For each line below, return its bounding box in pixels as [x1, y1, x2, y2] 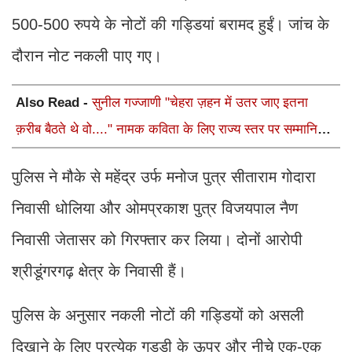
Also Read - [16, 94, 92, 110]
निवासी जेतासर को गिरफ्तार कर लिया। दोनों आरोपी [12, 230, 302, 248]
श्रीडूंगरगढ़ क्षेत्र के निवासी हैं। [12, 262, 186, 280]
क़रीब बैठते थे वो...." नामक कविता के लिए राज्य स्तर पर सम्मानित [16, 121, 325, 137]
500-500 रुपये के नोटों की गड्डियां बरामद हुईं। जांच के [12, 15, 329, 33]
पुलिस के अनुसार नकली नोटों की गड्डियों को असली [12, 306, 304, 324]
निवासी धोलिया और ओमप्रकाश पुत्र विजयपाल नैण [12, 199, 298, 217]
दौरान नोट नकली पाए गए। [12, 46, 162, 64]
